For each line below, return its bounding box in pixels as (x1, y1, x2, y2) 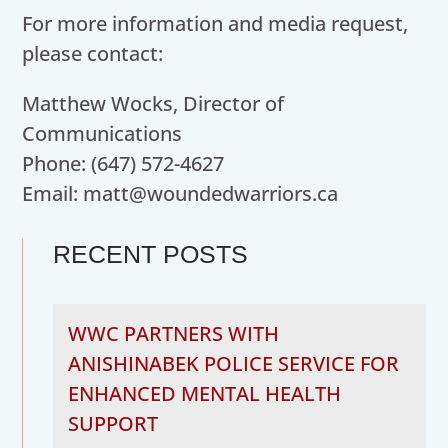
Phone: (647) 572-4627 (22, 149, 225, 177)
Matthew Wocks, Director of (22, 89, 285, 117)
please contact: (22, 39, 164, 67)
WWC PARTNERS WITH (68, 319, 280, 347)
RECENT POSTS (53, 239, 249, 268)
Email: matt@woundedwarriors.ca (22, 179, 339, 207)
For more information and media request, (22, 9, 409, 37)
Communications (22, 119, 183, 147)
